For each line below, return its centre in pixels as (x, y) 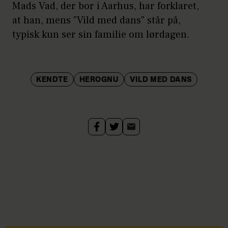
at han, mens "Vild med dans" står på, (96, 20)
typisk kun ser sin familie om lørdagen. (101, 34)
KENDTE (52, 80)
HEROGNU (99, 80)
